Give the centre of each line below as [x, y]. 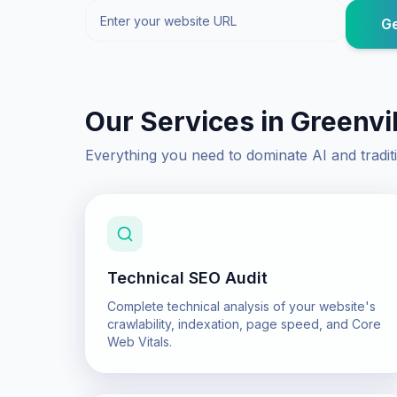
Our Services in [188, 121]
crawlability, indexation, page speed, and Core [244, 324]
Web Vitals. [140, 342]
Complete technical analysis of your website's [241, 306]
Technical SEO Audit [187, 278]
